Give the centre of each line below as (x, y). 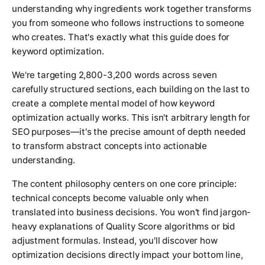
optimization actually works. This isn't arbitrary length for (131, 118)
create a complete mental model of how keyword (114, 104)
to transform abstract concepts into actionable (110, 146)
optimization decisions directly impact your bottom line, (127, 255)
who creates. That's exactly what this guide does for (121, 37)
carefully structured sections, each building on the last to (131, 89)
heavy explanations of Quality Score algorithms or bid (124, 227)
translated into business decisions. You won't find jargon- (132, 212)
